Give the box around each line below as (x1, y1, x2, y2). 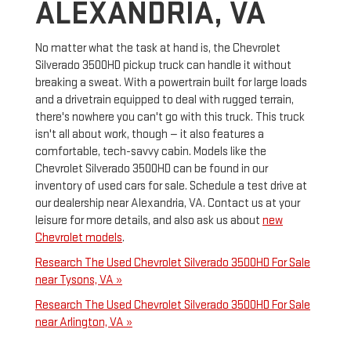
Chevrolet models (35, 230, 122, 246)
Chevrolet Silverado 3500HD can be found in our (35, 161, 268, 177)
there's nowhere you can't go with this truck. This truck (35, 110, 305, 125)
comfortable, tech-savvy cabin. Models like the (35, 144, 266, 160)
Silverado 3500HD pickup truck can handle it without (35, 58, 291, 74)
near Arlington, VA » (35, 315, 132, 331)
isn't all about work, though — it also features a (35, 127, 264, 143)
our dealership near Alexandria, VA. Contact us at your (35, 196, 300, 212)
